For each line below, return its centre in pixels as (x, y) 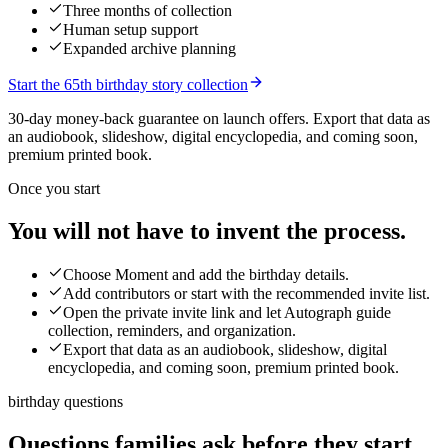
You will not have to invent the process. (207, 231)
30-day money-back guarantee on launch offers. (160, 119)
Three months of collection (147, 11)
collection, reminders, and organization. (172, 331)
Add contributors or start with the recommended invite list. (246, 294)
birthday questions (65, 402)
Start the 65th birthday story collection (128, 85)
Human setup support (130, 30)
